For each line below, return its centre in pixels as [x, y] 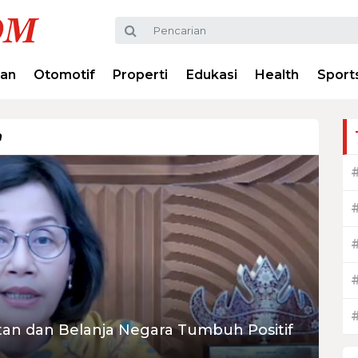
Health [277, 75]
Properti [141, 75]
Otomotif [65, 75]
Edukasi [211, 75]
